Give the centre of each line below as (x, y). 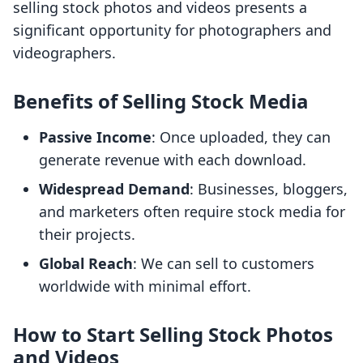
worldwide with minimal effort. (145, 286)
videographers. (64, 53)
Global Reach (86, 264)
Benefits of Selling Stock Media (161, 101)
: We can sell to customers (224, 264)
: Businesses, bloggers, (269, 189)
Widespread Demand (114, 189)
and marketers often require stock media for (192, 212)
